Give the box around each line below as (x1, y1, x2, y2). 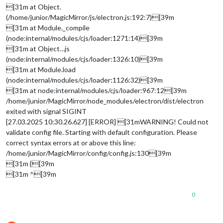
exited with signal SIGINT (6, 107, 87, 115)
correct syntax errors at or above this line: (6, 138, 136, 147)
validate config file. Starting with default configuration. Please (6, 127, 197, 136)
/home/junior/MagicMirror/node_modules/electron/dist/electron (6, 96, 204, 105)
